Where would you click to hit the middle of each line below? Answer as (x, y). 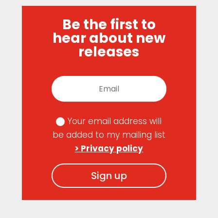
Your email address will (115, 121)
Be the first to (109, 25)
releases (109, 52)
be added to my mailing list (109, 135)
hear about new (109, 38)
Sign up (109, 175)
